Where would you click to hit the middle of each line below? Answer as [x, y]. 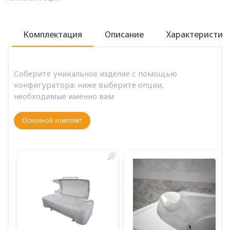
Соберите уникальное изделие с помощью [95, 73]
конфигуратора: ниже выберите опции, [89, 85]
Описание [124, 34]
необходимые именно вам [64, 96]
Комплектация [53, 34]
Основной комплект [52, 120]
